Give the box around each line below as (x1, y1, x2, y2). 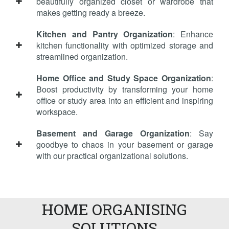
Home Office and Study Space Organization (36, 72, 211, 84)
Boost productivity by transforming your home (36, 83, 213, 96)
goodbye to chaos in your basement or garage (36, 139, 213, 151)
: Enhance (173, 28, 213, 40)
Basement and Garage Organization (36, 127, 190, 140)
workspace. (36, 106, 78, 118)
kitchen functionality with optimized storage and (36, 39, 213, 52)
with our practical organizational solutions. (36, 150, 188, 162)
